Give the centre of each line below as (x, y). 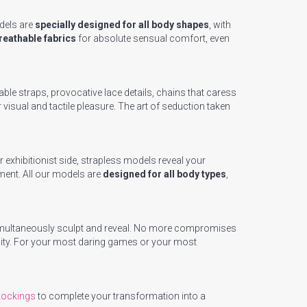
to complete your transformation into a (121, 296)
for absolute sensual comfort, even (153, 38)
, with (220, 25)
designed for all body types (164, 174)
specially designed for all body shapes (122, 25)
